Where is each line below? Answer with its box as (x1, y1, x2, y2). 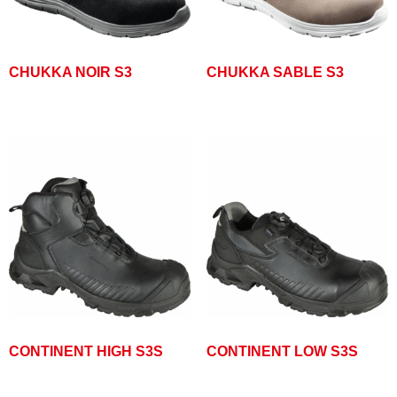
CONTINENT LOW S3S (206, 344, 358, 360)
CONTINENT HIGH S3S (9, 344, 163, 360)
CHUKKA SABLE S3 (206, 64, 344, 80)
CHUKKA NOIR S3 (9, 64, 132, 80)
